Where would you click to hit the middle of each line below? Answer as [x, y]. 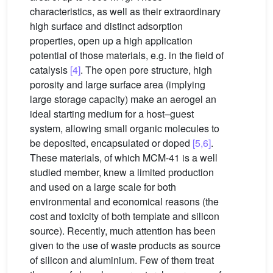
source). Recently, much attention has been [123, 231]
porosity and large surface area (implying [118, 84]
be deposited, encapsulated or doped [111, 143]
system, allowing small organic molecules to [125, 128]
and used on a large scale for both [103, 187]
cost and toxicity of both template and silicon [125, 216]
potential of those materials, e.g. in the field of [127, 55]
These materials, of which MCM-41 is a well [124, 158]
